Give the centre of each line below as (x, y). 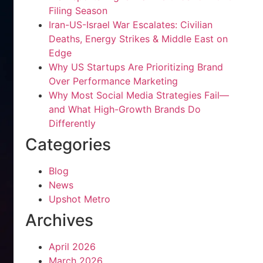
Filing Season (78, 11)
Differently (72, 123)
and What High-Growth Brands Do (124, 109)
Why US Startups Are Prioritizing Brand (136, 67)
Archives (59, 220)
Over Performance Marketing (113, 81)
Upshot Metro (79, 199)
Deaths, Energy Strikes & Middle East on (138, 39)
